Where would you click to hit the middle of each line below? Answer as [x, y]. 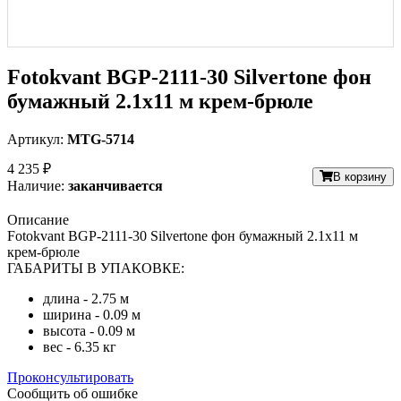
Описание [38, 219]
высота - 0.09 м [89, 330]
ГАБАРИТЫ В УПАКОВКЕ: [96, 268]
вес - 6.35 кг [80, 346]
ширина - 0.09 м [92, 314]
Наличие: [36, 185]
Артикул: [37, 139]
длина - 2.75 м [86, 298]
